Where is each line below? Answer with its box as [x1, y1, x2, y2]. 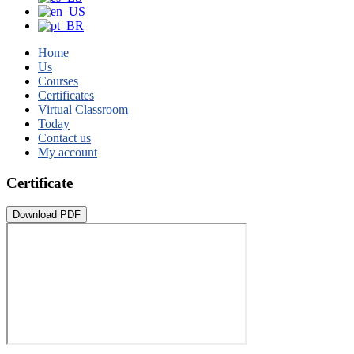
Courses [38, 74, 78, 88]
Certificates [38, 88, 94, 102]
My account [38, 145, 97, 159]
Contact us [38, 131, 91, 145]
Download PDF [13, 209, 81, 221]
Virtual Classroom [38, 103, 128, 116]
